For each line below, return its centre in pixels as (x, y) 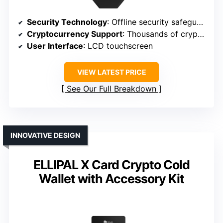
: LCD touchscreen (118, 46)
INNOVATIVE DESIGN (45, 135)
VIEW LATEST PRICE (111, 72)
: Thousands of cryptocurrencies (160, 34)
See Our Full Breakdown (111, 89)
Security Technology (67, 22)
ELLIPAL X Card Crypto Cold (111, 165)
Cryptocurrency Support (75, 34)
